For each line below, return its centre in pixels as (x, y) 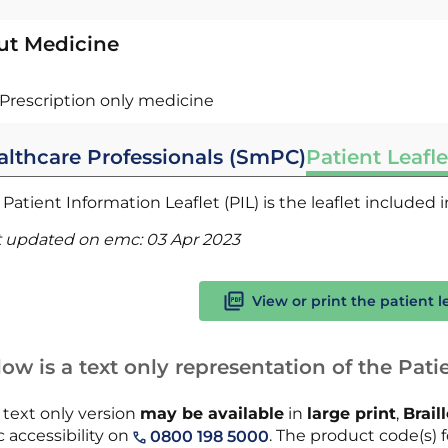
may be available (211, 413)
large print (351, 413)
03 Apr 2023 (192, 239)
